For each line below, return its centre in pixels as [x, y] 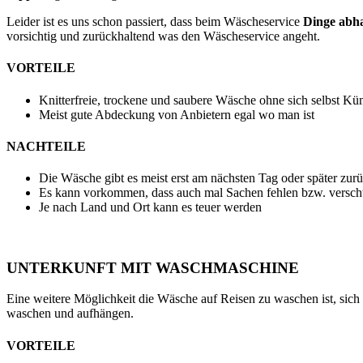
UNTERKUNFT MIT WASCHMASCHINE [153, 267]
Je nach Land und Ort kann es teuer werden [150, 207]
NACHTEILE [46, 146]
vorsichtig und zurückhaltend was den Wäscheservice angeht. [163, 36]
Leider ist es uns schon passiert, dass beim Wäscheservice [155, 21]
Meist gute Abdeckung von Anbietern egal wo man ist [177, 114]
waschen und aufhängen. [70, 314]
